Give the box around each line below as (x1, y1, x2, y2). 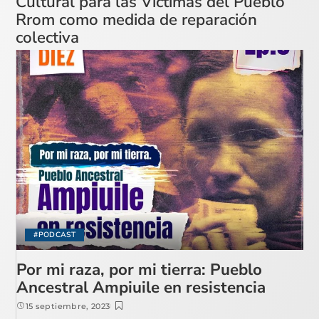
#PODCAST (33, 229, 76, 241)
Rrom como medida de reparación (16, 8, 258, 31)
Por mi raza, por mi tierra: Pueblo (16, 258, 263, 281)
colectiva (16, 26, 80, 48)
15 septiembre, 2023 (25, 301, 110, 312)
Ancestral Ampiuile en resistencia (16, 276, 266, 299)
